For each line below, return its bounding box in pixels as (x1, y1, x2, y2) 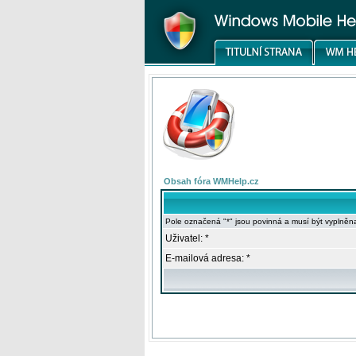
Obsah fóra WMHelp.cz (164, 176, 259, 186)
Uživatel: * (165, 233, 209, 244)
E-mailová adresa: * (165, 253, 250, 264)
